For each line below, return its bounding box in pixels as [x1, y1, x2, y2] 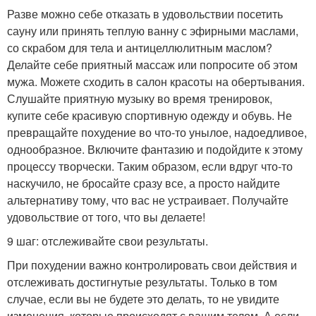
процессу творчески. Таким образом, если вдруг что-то [7, 157, 293, 174]
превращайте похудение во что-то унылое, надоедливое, [7, 123, 307, 140]
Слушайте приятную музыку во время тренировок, [7, 90, 272, 107]
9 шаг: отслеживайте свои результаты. [7, 232, 208, 249]
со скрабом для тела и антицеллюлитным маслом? [7, 39, 272, 56]
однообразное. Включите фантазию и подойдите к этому [7, 140, 303, 157]
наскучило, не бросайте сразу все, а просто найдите [7, 174, 280, 191]
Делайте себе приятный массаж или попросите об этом [7, 56, 298, 73]
